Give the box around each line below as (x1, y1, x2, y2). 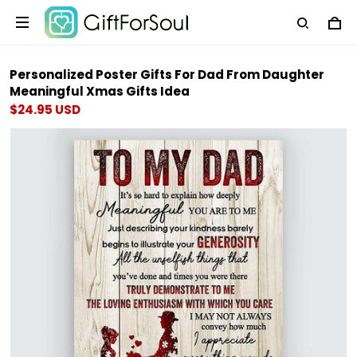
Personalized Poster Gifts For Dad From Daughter (10, 66, 324, 83)
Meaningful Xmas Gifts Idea (10, 83, 190, 100)
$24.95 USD (10, 101, 80, 118)
